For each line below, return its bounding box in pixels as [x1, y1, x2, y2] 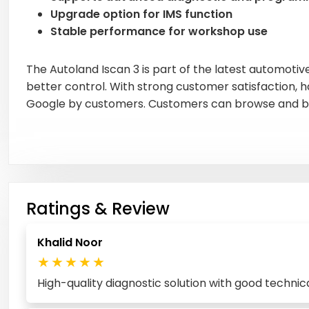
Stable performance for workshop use [50, 23, 268, 39]
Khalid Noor [37, 234, 103, 250]
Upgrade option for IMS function [50, 6, 232, 22]
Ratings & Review [26, 197, 170, 220]
